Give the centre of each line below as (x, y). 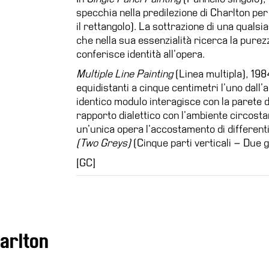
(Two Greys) (105, 143)
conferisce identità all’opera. (141, 54)
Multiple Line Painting (126, 74)
